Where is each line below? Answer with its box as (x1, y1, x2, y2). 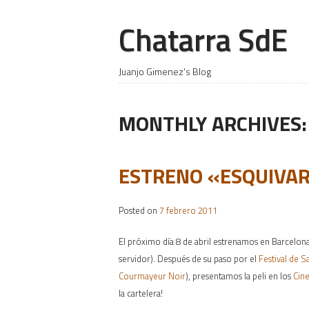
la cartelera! (119, 286, 163, 300)
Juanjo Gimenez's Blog (119, 64, 211, 79)
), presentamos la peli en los (186, 268, 293, 283)
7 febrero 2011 (159, 203, 217, 217)
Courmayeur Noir (119, 268, 186, 283)
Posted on (119, 203, 159, 217)
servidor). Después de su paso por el (119, 251, 259, 266)
